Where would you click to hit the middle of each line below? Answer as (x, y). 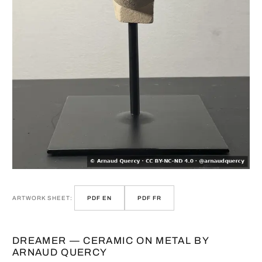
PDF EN (100, 198)
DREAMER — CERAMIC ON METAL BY (111, 240)
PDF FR (150, 198)
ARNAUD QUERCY (60, 252)
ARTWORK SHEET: (42, 198)
